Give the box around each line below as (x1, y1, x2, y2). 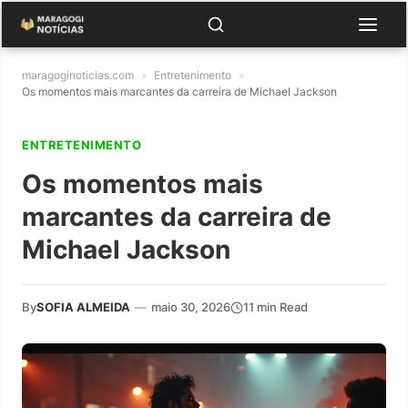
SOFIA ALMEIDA (36, 300, 130, 314)
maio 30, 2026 (151, 300, 230, 314)
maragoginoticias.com (22, 68, 134, 82)
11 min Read (243, 300, 308, 314)
